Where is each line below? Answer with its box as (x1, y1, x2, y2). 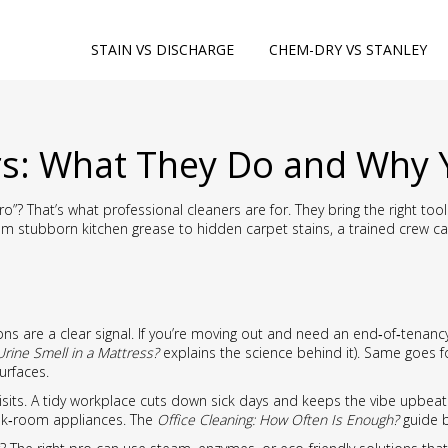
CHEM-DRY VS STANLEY (269, 40, 427, 59)
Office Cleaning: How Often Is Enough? (157, 410, 399, 429)
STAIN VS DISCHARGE (91, 40, 234, 59)
